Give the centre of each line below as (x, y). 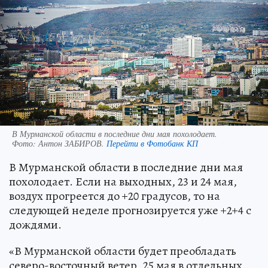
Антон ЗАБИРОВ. (72, 143)
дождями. (35, 224)
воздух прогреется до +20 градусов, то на (115, 196)
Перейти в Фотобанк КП (152, 143)
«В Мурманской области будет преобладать (123, 251)
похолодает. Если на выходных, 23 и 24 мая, (123, 181)
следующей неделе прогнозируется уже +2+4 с (130, 210)
